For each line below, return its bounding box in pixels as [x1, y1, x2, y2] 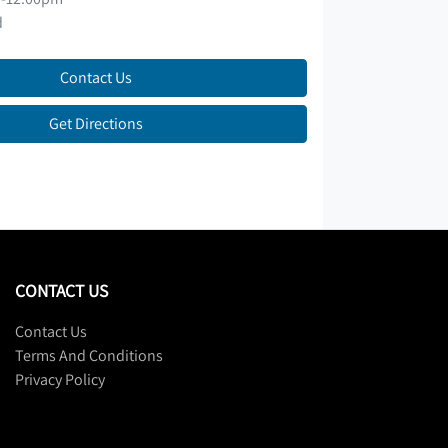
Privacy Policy [15, 368, 105, 390]
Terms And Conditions [15, 344, 163, 366]
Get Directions [49, 112, 144, 134]
